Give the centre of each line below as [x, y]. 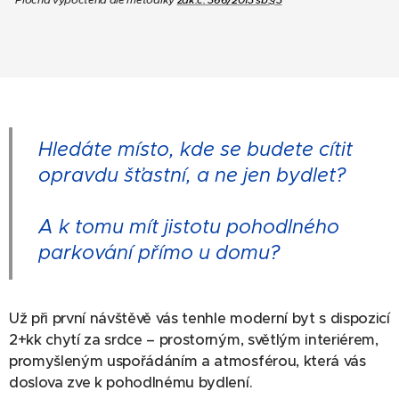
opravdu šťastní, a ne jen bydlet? [192, 175]
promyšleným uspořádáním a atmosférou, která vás [187, 362]
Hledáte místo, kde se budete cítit [195, 150]
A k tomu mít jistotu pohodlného [189, 227]
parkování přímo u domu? [159, 253]
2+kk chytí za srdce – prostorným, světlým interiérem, [194, 340]
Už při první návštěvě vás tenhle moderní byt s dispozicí [199, 319]
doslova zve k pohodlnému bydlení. [131, 383]
